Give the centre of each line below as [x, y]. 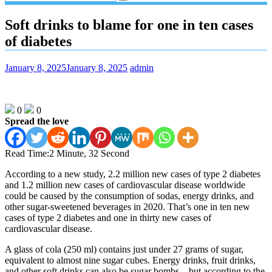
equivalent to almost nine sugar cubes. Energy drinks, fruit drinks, [130, 260]
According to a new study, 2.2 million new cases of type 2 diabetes [133, 174]
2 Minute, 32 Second [89, 153]
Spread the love [37, 121]
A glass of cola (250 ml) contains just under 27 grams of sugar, [124, 249]
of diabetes [38, 41]
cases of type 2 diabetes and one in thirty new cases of [108, 217]
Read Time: [27, 153]
